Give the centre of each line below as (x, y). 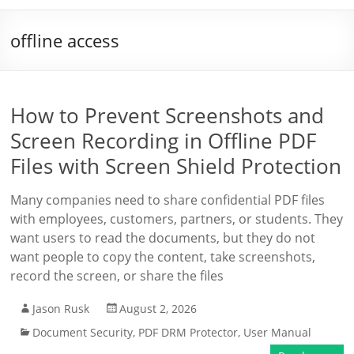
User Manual (278, 332)
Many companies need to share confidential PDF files (168, 200)
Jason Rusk (61, 309)
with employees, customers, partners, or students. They (177, 219)
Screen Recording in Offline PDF (164, 141)
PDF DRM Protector (188, 332)
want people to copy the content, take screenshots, (163, 257)
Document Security (83, 332)
